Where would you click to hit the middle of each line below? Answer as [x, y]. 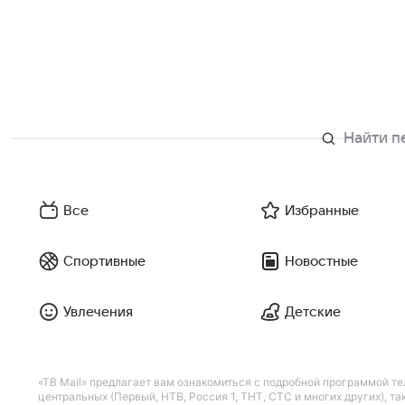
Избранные [322, 210]
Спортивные [104, 261]
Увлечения [98, 311]
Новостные [321, 261]
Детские [313, 311]
